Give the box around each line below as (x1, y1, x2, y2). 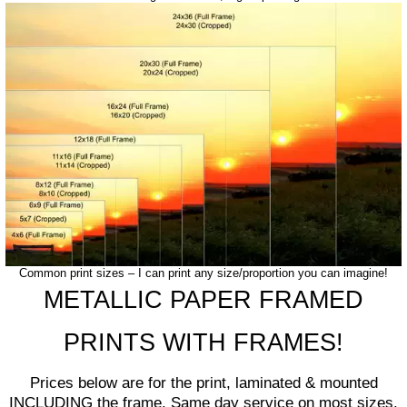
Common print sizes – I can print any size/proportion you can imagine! (19, 265, 388, 280)
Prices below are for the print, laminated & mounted (29, 374, 378, 392)
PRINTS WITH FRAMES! (64, 329, 343, 356)
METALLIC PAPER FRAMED (44, 286, 363, 313)
